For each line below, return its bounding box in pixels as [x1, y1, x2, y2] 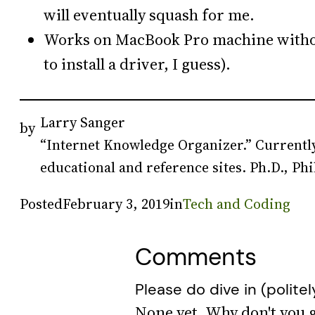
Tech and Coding [183, 193, 290, 214]
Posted [20, 193, 63, 214]
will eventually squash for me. [44, 4, 255, 26]
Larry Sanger [40, 112, 126, 132]
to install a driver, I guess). [44, 53, 231, 75]
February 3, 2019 [63, 193, 169, 214]
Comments [135, 241, 257, 272]
